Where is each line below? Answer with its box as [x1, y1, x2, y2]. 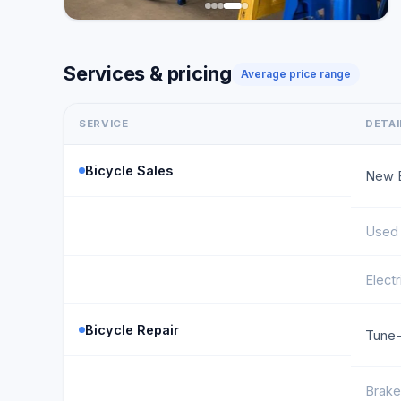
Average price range [241, 66, 352, 81]
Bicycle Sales [85, 163, 173, 178]
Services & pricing [64, 62, 233, 85]
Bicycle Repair [85, 322, 179, 337]
